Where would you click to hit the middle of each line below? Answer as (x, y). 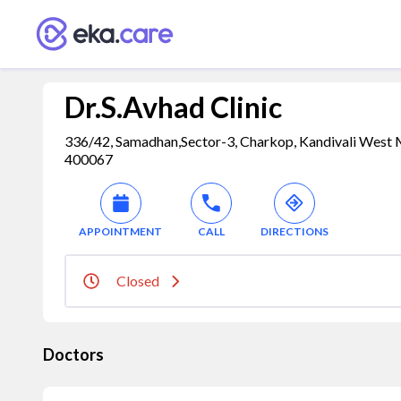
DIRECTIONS (294, 231)
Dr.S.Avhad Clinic (173, 107)
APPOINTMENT (120, 231)
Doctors (73, 354)
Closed (138, 281)
